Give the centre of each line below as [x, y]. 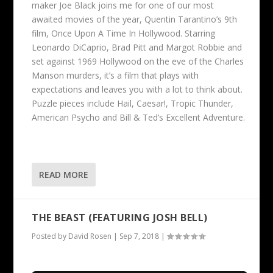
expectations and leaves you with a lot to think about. [137, 90]
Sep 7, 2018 [140, 236]
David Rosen [90, 236]
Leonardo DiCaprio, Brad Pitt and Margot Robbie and [137, 48]
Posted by [50, 236]
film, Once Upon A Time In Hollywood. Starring [124, 34]
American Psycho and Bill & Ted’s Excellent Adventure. [139, 118]
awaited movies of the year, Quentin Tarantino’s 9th [135, 19]
